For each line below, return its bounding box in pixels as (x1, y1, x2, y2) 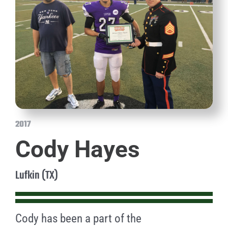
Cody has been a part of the (15, 212, 141, 225)
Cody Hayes (15, 135, 140, 163)
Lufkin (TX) (15, 167, 58, 185)
